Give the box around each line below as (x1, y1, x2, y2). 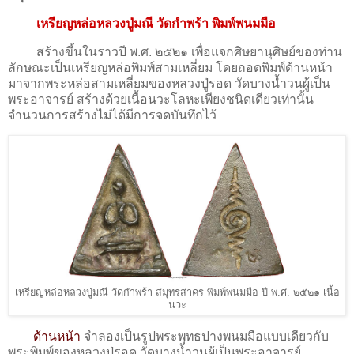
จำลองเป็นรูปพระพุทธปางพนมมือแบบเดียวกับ (81, 330, 329, 344)
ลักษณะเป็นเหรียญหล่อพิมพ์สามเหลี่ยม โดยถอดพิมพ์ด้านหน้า (8, 60, 333, 74)
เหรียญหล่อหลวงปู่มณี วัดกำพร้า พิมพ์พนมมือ (36, 16, 276, 30)
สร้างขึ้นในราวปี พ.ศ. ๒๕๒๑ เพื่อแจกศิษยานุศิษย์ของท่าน (8, 44, 342, 58)
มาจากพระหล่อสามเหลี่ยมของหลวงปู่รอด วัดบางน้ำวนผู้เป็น (8, 76, 330, 90)
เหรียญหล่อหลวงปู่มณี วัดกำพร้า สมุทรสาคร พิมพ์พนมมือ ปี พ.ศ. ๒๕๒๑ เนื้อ (14, 287, 340, 299)
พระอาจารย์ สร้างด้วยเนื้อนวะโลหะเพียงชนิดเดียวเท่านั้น (8, 92, 314, 106)
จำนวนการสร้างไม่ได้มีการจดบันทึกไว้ (8, 107, 217, 122)
